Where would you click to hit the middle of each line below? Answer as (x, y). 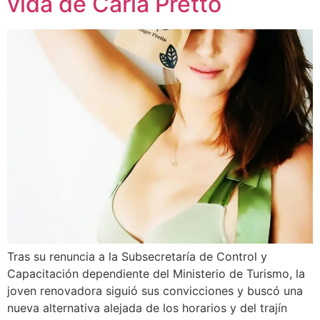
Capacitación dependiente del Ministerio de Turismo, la (156, 274)
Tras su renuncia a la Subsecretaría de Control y (137, 257)
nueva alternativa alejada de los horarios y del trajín (147, 308)
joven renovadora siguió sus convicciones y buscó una (155, 291)
